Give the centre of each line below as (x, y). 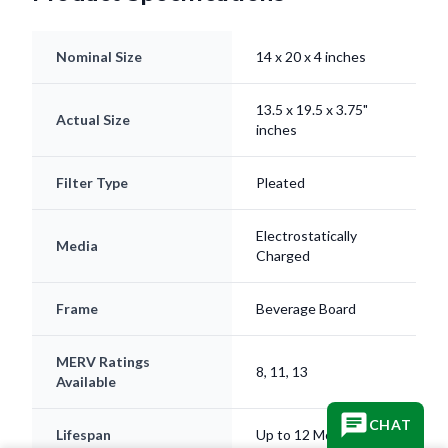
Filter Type (92, 183)
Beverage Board (306, 309)
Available (86, 382)
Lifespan (83, 435)
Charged (283, 256)
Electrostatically (306, 236)
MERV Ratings (103, 362)
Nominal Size (99, 57)
